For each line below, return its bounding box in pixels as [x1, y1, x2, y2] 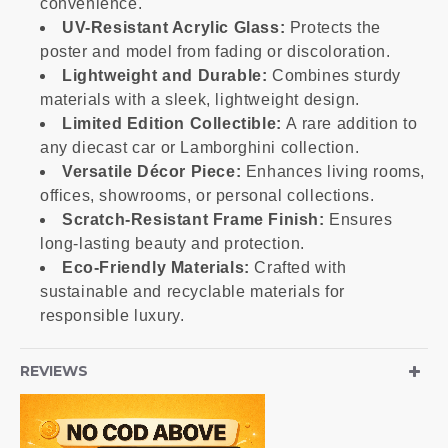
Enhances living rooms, [241, 163, 426, 180]
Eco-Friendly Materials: [62, 259, 250, 276]
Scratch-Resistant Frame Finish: [62, 211, 325, 228]
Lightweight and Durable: [62, 67, 268, 84]
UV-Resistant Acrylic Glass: [62, 19, 286, 36]
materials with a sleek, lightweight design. [40, 91, 360, 108]
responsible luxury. [40, 307, 185, 324]
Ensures [324, 211, 393, 228]
